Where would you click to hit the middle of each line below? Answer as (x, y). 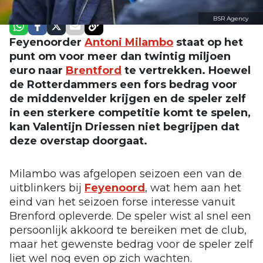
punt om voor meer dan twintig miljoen (120, 56)
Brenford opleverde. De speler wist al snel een (130, 216)
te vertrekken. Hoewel (186, 70)
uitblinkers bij (47, 188)
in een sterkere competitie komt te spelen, (130, 112)
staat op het (208, 42)
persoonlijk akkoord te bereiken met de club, (128, 230)
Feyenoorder (47, 42)
